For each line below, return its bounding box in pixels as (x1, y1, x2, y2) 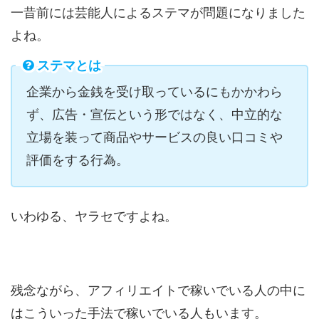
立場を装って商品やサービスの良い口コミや (26, 129, 283, 145)
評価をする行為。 (26, 152, 129, 167)
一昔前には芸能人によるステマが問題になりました (11, 4, 305, 20)
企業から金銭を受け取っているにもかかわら (26, 83, 283, 99)
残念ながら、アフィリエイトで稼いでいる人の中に (11, 282, 305, 298)
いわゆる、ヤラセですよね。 (11, 208, 177, 224)
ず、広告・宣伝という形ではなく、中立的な (26, 106, 283, 122)
